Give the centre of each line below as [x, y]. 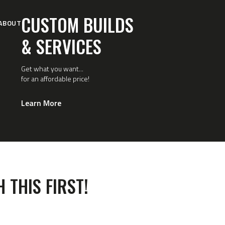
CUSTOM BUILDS [77, 25]
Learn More [41, 103]
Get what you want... [52, 68]
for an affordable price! [55, 78]
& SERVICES [61, 46]
